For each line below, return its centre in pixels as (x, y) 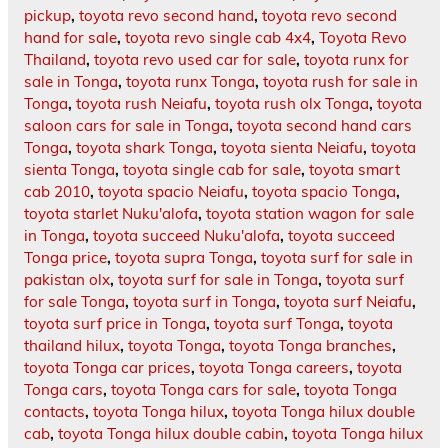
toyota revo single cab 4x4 (218, 38)
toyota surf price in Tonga (115, 324)
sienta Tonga (69, 170)
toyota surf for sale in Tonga (218, 280)
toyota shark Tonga (144, 148)
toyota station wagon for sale (310, 214)
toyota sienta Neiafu (292, 148)
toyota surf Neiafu (348, 302)
